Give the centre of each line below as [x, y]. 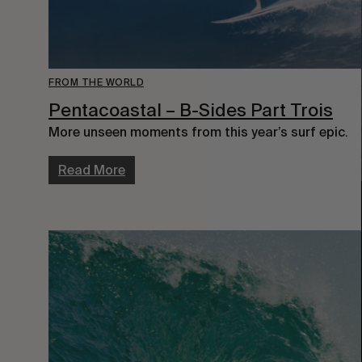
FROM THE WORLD [96, 83]
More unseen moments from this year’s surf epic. [198, 133]
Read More [92, 170]
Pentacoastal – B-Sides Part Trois [191, 110]
